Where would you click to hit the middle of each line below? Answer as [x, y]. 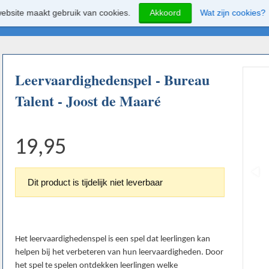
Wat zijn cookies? [233, 13]
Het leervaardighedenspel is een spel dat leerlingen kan [113, 240]
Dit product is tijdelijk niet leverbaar [95, 183]
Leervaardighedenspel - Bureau [112, 80]
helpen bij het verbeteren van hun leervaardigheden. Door [119, 253]
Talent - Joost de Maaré [88, 101]
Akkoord [165, 13]
